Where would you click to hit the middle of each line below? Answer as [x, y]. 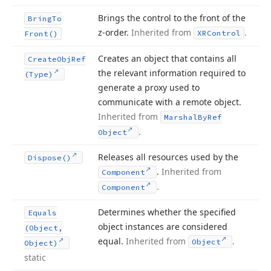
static [35, 257]
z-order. [115, 32]
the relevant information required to [172, 73]
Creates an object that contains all [167, 58]
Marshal [181, 117]
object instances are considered [163, 227]
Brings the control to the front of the [172, 18]
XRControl [219, 33]
